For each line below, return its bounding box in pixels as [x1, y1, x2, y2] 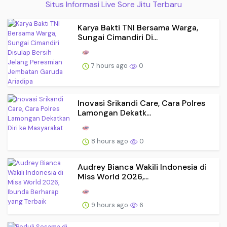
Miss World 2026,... [78, 171, 148, 182]
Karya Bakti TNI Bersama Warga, [78, 22, 198, 33]
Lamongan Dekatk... [78, 107, 151, 119]
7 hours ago [90, 61, 129, 70]
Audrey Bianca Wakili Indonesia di [78, 161, 207, 172]
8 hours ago [90, 136, 130, 145]
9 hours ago [90, 200, 130, 209]
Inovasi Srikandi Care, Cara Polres [78, 98, 205, 109]
